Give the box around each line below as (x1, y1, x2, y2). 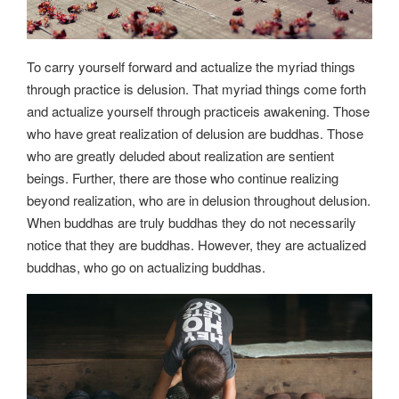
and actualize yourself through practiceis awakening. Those (27, 101, 370, 120)
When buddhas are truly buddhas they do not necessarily (27, 212, 356, 232)
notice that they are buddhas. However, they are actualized (27, 234, 366, 254)
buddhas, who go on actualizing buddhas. (27, 256, 265, 276)
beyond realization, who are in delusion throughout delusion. (27, 190, 370, 209)
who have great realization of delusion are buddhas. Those (27, 123, 363, 142)
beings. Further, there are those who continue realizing (27, 167, 338, 187)
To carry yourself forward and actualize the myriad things (27, 56, 355, 76)
